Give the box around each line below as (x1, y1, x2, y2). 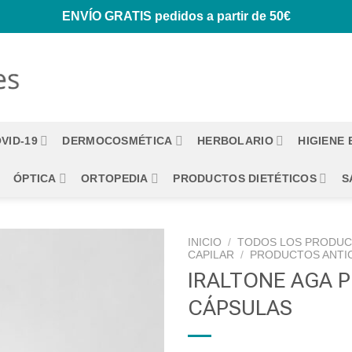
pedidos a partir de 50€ (151, 9, 291, 23)
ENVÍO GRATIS (61, 9, 152, 23)
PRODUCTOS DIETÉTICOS (173, 172, 317, 185)
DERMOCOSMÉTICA (62, 134, 173, 147)
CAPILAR (188, 249, 234, 261)
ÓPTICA (13, 172, 57, 185)
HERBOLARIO (196, 134, 273, 147)
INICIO (188, 236, 222, 248)
